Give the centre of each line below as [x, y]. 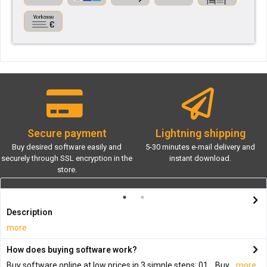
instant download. [200, 159]
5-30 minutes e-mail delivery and [200, 147]
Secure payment [67, 133]
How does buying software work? [72, 250]
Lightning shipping [200, 133]
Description [30, 212]
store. [67, 170]
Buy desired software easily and [67, 147]
